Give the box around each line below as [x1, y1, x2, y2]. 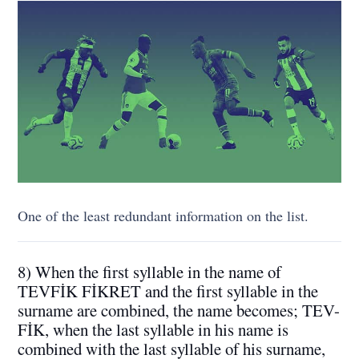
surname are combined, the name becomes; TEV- [18, 298, 341, 321]
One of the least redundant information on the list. [18, 205, 309, 225]
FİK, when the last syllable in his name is [18, 317, 289, 341]
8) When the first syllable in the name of [18, 260, 282, 283]
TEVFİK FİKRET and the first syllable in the [18, 279, 319, 302]
